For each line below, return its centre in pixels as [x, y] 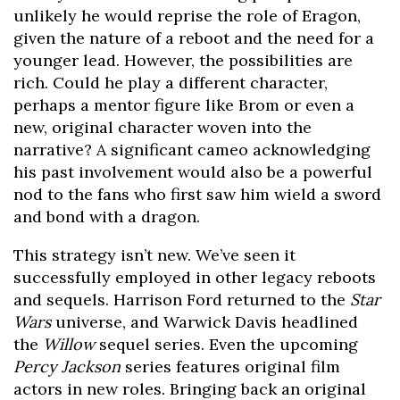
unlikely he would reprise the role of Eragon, [187, 15]
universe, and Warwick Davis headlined [204, 321]
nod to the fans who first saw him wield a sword [197, 194]
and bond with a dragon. [107, 216]
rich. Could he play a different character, [171, 82]
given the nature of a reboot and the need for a [194, 37]
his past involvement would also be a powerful [193, 171]
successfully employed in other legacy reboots [195, 277]
